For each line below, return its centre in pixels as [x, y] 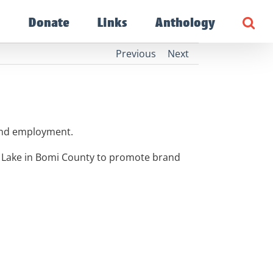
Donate [49, 22]
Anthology [185, 22]
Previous [136, 54]
